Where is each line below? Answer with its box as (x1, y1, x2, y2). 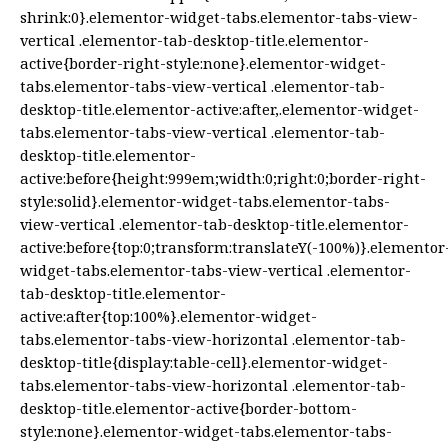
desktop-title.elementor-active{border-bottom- (20, 398, 357, 419)
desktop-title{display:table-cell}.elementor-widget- (20, 352, 388, 373)
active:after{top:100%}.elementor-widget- (20, 306, 317, 327)
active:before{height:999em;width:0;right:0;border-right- (20, 168, 426, 189)
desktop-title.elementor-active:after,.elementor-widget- (20, 99, 419, 120)
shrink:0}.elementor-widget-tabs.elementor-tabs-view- (20, 7, 418, 28)
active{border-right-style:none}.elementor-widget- (20, 53, 386, 74)
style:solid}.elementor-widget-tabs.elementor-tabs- (20, 191, 390, 212)
